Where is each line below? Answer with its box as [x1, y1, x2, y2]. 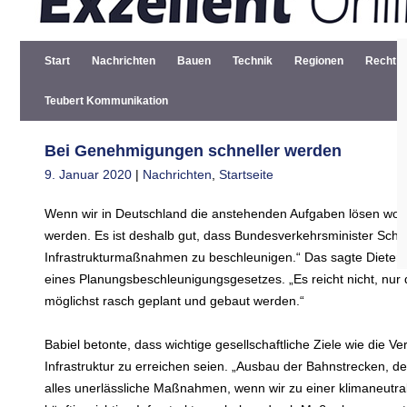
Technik [233, 55, 273, 67]
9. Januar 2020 [45, 167, 132, 182]
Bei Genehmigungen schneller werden [45, 142, 342, 160]
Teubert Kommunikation [45, 94, 168, 107]
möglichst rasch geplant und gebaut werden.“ [45, 293, 304, 308]
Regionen [294, 55, 343, 67]
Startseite [219, 167, 273, 182]
